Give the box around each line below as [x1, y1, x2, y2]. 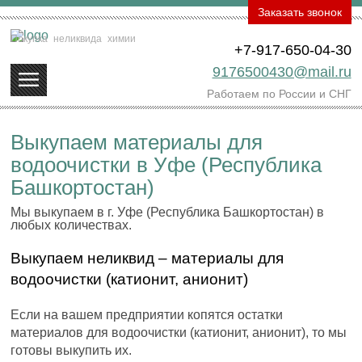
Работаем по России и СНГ [206, 87, 351, 101]
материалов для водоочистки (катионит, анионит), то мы [11, 325, 347, 339]
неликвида [53, 32, 103, 44]
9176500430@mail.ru [212, 64, 351, 81]
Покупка [11, 32, 51, 44]
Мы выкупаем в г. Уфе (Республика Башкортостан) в [11, 204, 325, 219]
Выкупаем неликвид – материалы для [11, 249, 284, 267]
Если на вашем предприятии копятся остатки [11, 307, 284, 322]
